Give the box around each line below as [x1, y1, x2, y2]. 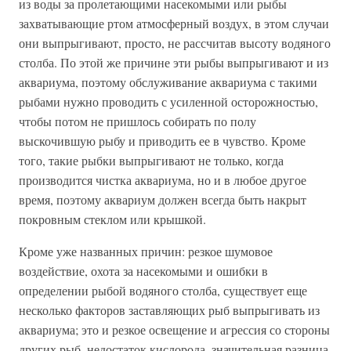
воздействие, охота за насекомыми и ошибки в [19, 262, 268, 280]
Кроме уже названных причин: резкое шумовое [19, 243, 273, 260]
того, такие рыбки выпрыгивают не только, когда [19, 152, 284, 169]
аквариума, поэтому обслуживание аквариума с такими [19, 74, 317, 91]
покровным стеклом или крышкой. [19, 211, 206, 228]
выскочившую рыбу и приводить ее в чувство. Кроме [19, 132, 306, 150]
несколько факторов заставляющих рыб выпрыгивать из [19, 302, 320, 319]
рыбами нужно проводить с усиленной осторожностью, [19, 93, 318, 110]
